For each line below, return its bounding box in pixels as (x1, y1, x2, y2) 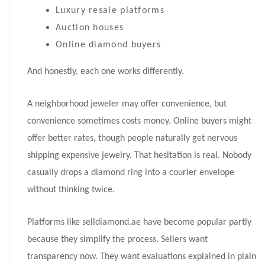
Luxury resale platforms (56, 6, 164, 16)
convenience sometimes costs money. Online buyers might (27, 117, 251, 127)
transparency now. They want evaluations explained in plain (27, 252, 256, 262)
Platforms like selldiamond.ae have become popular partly (27, 218, 251, 228)
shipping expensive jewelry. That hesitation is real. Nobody (27, 151, 251, 161)
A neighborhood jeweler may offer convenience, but (27, 99, 227, 109)
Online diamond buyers (56, 40, 161, 50)
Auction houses (56, 23, 124, 33)
